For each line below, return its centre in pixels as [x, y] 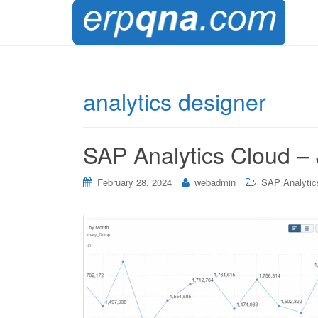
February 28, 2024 [135, 182]
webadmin [215, 182]
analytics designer [175, 101]
